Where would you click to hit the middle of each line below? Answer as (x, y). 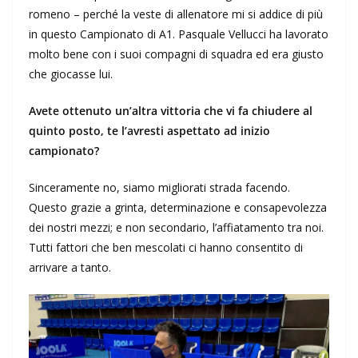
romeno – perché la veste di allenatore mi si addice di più (176, 14)
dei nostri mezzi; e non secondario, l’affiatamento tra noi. (176, 228)
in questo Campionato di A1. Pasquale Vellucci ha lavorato (179, 34)
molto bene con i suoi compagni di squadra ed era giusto (176, 54)
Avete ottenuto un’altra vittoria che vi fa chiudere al (171, 111)
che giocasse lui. (71, 74)
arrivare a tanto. (70, 268)
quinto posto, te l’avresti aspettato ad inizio (149, 131)
